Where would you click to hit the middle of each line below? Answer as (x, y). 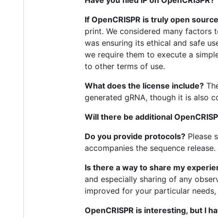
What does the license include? (144, 85)
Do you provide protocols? (135, 136)
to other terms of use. (125, 66)
